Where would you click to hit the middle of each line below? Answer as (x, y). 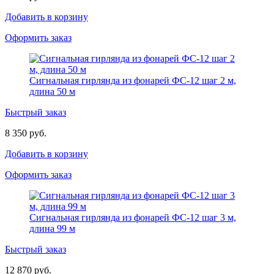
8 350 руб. (26, 133)
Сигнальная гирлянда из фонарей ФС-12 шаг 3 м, (133, 217)
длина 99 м (52, 228)
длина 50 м (52, 91)
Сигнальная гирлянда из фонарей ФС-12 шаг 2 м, (133, 80)
